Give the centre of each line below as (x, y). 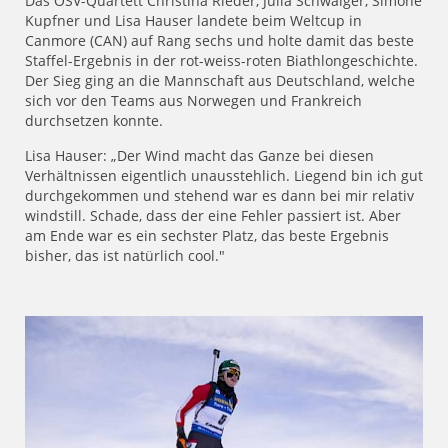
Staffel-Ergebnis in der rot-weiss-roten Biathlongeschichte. (221, 61)
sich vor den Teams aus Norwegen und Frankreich (193, 101)
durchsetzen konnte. (94, 121)
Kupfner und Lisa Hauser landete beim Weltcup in (193, 21)
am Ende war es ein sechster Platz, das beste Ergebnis (207, 236)
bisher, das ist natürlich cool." (151, 256)
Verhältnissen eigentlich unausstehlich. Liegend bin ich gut (224, 176)
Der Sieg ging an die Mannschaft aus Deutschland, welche (220, 81)
